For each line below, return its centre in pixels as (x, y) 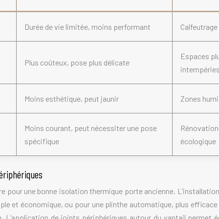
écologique (198, 141)
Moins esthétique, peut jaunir (72, 99)
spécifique (42, 141)
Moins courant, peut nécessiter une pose (91, 128)
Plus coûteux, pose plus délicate (77, 62)
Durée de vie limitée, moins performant (88, 27)
